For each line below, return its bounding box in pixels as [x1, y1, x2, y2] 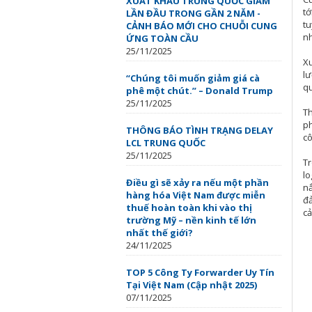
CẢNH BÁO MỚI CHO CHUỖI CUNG [126, 19, 277, 32]
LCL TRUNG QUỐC [126, 136, 205, 149]
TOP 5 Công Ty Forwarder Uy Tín [126, 266, 274, 279]
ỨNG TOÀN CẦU [126, 32, 198, 45]
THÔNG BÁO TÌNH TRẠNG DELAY [126, 124, 273, 136]
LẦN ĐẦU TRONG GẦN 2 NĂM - [126, 7, 260, 19]
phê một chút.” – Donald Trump [126, 84, 273, 97]
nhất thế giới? [126, 226, 193, 239]
